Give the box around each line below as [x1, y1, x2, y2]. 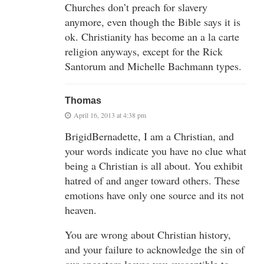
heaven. [65, 202, 97, 217]
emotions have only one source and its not [65, 187, 244, 202]
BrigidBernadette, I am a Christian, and [65, 128, 234, 143]
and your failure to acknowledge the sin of [65, 242, 245, 256]
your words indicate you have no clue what [65, 143, 246, 158]
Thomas [65, 95, 101, 105]
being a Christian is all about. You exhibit [65, 158, 243, 173]
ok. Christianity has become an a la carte [65, 29, 239, 44]
